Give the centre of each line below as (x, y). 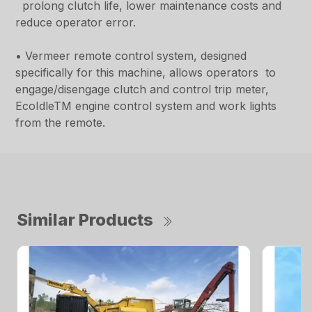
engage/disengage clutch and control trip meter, (142, 89)
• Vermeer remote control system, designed (131, 56)
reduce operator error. (76, 23)
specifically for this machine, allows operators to (146, 73)
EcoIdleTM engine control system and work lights (146, 106)
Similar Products (85, 220)
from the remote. (62, 123)
